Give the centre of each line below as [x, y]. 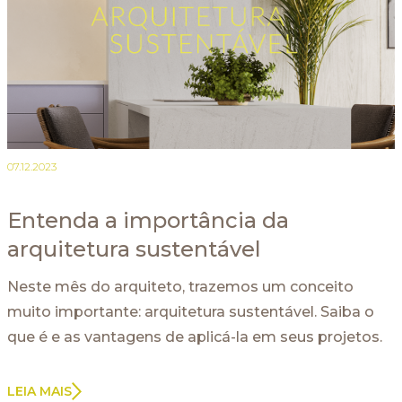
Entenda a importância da [148, 220]
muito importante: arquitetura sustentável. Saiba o [191, 311]
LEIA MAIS [39, 391]
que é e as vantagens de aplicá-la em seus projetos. [195, 336]
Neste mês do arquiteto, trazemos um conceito [180, 286]
